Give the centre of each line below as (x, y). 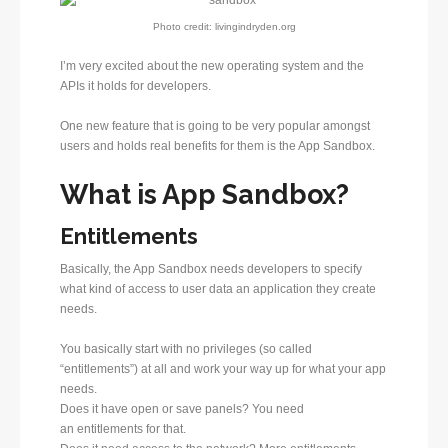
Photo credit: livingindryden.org (224, 26)
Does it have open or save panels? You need (182, 408)
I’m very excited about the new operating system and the (212, 65)
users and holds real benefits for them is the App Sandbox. (217, 145)
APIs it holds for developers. (135, 85)
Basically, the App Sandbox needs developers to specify (211, 268)
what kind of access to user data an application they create (218, 288)
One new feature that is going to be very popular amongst (215, 125)
